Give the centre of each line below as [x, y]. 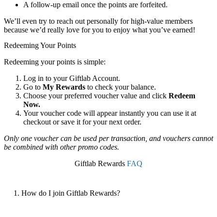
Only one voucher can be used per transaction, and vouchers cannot [108, 138]
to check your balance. [121, 87]
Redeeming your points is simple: [55, 62]
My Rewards [64, 87]
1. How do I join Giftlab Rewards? [67, 193]
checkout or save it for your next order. [82, 122]
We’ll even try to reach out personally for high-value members [98, 21]
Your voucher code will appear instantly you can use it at [110, 113]
